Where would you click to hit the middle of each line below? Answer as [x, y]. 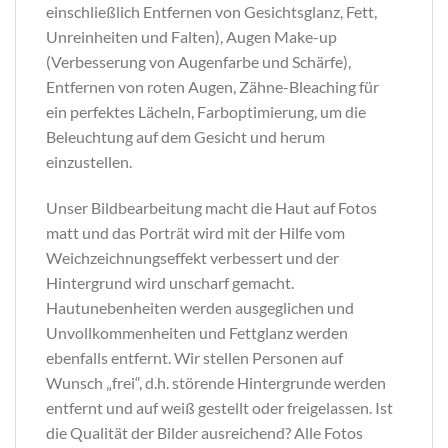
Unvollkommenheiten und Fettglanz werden [197, 332]
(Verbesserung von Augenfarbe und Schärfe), [198, 61]
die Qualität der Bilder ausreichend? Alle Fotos [204, 432]
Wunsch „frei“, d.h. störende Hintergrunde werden [216, 382]
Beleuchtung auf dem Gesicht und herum [185, 136]
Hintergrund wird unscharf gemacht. [170, 282]
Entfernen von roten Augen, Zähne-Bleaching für [212, 86]
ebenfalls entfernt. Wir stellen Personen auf [194, 357]
